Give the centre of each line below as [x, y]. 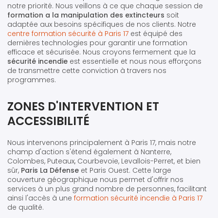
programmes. [32, 80]
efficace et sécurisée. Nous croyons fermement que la [101, 52]
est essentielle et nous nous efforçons [135, 61]
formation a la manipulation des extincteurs [86, 15]
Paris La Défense [50, 170]
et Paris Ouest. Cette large [125, 170]
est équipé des [155, 33]
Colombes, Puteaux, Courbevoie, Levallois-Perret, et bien [104, 161]
